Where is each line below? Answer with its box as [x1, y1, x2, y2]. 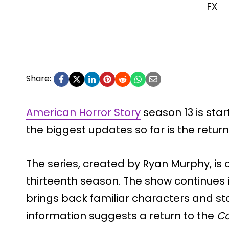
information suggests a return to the [26, 208, 217, 223]
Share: [26, 72, 51, 84]
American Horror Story [26, 105, 141, 120]
